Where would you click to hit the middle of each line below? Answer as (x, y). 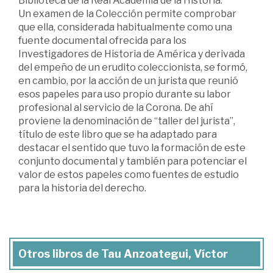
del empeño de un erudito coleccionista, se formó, (133, 67)
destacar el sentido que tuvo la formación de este (132, 147)
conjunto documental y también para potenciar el (133, 161)
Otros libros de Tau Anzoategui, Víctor (123, 253)
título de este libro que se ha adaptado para (118, 134)
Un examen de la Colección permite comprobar (127, 13)
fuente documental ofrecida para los (102, 40)
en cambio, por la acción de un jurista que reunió (128, 80)
